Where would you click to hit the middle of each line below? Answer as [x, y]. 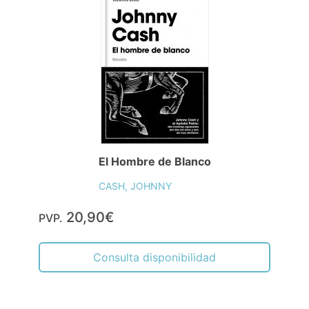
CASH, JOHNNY [135, 186]
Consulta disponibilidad [154, 257]
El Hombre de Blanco [154, 161]
